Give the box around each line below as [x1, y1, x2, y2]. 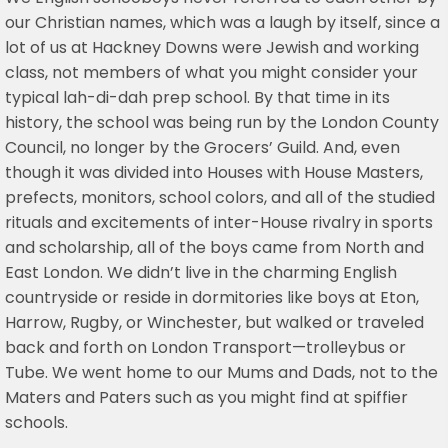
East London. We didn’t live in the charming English [5, 261, 397, 285]
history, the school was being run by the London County [5, 111, 439, 135]
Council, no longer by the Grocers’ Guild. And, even [5, 136, 400, 160]
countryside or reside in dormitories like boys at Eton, [5, 286, 419, 310]
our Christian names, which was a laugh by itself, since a [5, 11, 440, 35]
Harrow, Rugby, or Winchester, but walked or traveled [5, 311, 424, 335]
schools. [5, 411, 68, 435]
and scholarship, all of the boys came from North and [5, 236, 424, 260]
